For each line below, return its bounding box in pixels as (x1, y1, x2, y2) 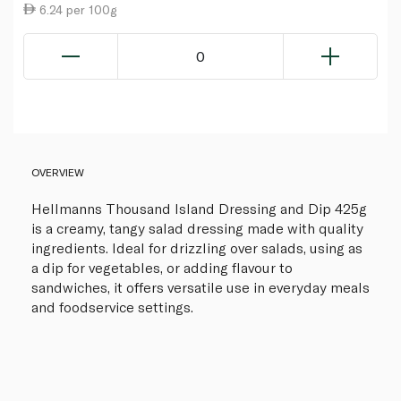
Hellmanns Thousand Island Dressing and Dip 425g (31, 199, 367, 217)
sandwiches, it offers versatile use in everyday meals (31, 277, 370, 295)
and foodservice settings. (31, 297, 193, 315)
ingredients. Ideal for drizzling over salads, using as (31, 238, 363, 256)
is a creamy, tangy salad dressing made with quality (31, 218, 363, 236)
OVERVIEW (31, 165, 84, 178)
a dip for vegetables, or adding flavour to (31, 258, 293, 276)
